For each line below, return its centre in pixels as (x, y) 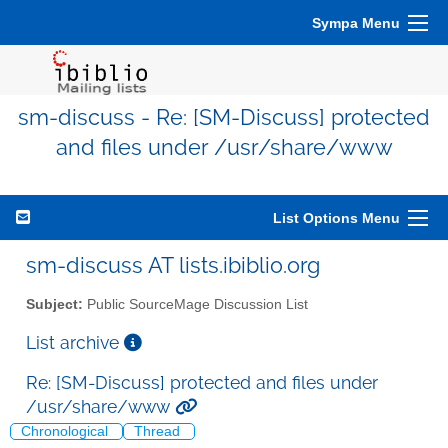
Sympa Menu (356, 23)
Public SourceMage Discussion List (195, 304)
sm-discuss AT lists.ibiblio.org (173, 265)
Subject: (54, 304)
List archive (75, 342)
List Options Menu (336, 218)
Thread (159, 432)
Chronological (66, 432)
